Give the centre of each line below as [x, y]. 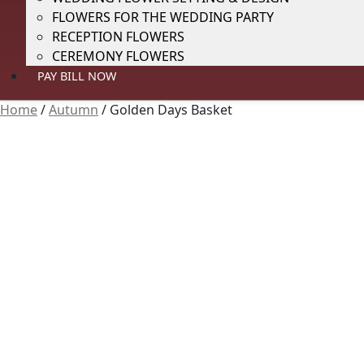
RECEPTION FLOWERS [118, 37]
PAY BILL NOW [77, 76]
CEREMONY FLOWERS [118, 56]
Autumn [74, 110]
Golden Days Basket [171, 110]
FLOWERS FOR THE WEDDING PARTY [163, 17]
